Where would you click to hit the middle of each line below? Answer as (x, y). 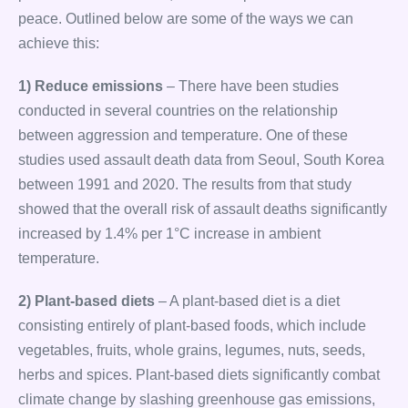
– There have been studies (251, 86)
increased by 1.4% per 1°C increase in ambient (169, 234)
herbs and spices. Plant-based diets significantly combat (199, 375)
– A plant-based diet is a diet (247, 301)
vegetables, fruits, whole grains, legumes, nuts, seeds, (192, 350)
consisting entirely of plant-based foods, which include (192, 326)
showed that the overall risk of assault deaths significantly (203, 209)
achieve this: (59, 43)
